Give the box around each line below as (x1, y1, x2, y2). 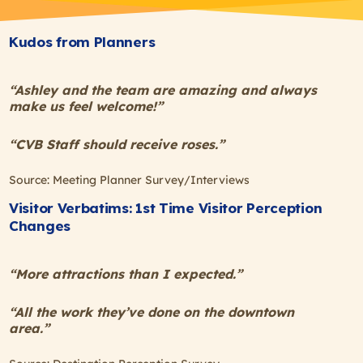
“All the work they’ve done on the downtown (9, 304, 294, 321)
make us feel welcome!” (9, 98, 163, 115)
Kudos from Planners (9, 32, 156, 50)
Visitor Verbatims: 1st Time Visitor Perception (9, 199, 322, 216)
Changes (9, 216, 70, 234)
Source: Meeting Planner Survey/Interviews (9, 173, 250, 188)
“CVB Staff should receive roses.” (9, 136, 224, 153)
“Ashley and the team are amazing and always (9, 82, 317, 99)
